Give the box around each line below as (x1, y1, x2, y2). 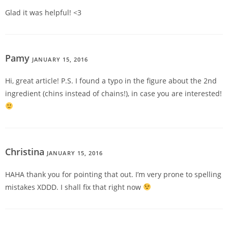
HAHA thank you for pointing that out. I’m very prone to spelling (5, 169, 221, 180)
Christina (5, 146, 47, 158)
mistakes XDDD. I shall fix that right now (5, 182, 143, 192)
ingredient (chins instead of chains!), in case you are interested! (5, 89, 222, 99)
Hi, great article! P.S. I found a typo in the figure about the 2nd (5, 76, 217, 86)
